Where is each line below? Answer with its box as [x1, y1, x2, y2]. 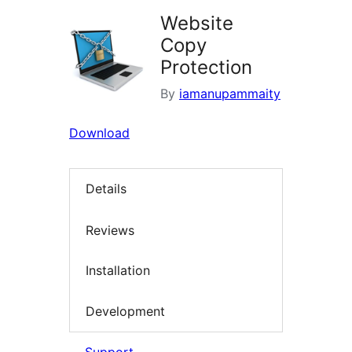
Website [160, 12, 233, 35]
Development [86, 302, 165, 319]
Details [86, 181, 126, 197]
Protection [160, 56, 252, 79]
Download [69, 125, 130, 141]
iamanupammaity [179, 86, 280, 101]
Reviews [86, 222, 134, 238]
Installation [86, 262, 150, 279]
